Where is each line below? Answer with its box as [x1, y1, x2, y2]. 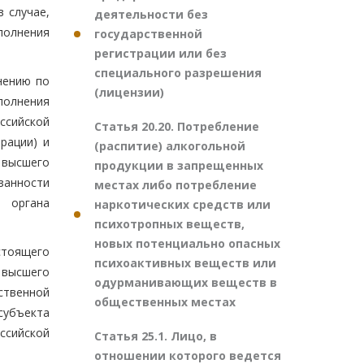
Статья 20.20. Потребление [94, 119, 259, 134]
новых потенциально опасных [94, 236, 280, 251]
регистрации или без [94, 45, 227, 61]
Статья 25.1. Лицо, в [94, 328, 217, 344]
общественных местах [94, 294, 236, 310]
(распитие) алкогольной [94, 138, 245, 154]
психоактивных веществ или [94, 255, 276, 271]
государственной [94, 26, 202, 41]
